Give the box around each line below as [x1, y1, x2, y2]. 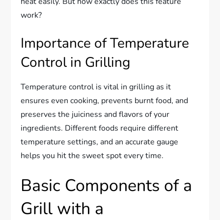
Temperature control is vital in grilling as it [21, 82, 171, 93]
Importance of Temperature [21, 34, 190, 53]
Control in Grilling [21, 53, 131, 72]
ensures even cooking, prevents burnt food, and [21, 95, 189, 107]
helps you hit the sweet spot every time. [21, 150, 164, 162]
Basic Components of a [21, 174, 192, 197]
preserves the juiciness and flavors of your [21, 109, 170, 120]
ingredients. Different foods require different [21, 123, 179, 134]
